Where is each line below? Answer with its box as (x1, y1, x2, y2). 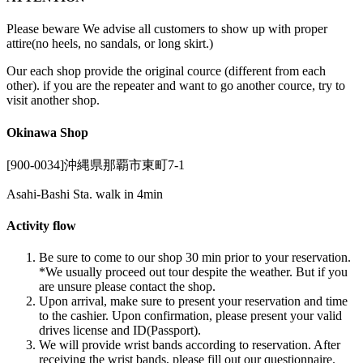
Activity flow (6, 219, 76, 233)
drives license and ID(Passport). (39, 323, 201, 338)
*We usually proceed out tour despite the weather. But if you (39, 265, 348, 280)
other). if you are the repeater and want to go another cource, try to (6, 79, 345, 93)
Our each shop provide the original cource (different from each (6, 64, 326, 79)
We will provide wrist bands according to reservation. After (39, 338, 340, 352)
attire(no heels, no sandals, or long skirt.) (6, 36, 213, 51)
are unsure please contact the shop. (39, 280, 216, 294)
